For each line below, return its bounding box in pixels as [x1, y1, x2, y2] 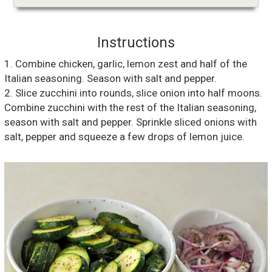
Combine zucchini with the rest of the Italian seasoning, [4, 101, 256, 114]
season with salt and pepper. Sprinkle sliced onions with [4, 115, 257, 128]
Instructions [97, 33, 175, 51]
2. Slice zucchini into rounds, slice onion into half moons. [4, 86, 262, 99]
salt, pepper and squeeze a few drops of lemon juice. [4, 130, 245, 143]
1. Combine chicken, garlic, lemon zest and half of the [4, 57, 247, 70]
